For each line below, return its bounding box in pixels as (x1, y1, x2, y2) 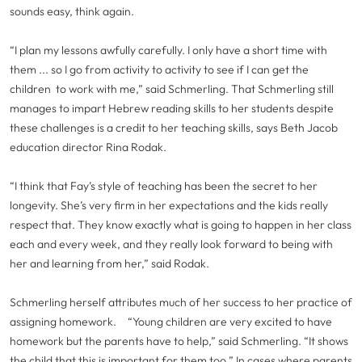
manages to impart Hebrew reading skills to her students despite (10, 101, 334, 116)
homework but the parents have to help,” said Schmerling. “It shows (10, 334, 348, 348)
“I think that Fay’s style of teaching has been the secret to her (10, 179, 318, 193)
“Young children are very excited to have (128, 314, 332, 329)
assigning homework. (10, 314, 125, 329)
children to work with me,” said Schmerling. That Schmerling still (10, 82, 334, 96)
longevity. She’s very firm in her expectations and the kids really (10, 198, 328, 213)
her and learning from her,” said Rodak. (10, 256, 212, 271)
